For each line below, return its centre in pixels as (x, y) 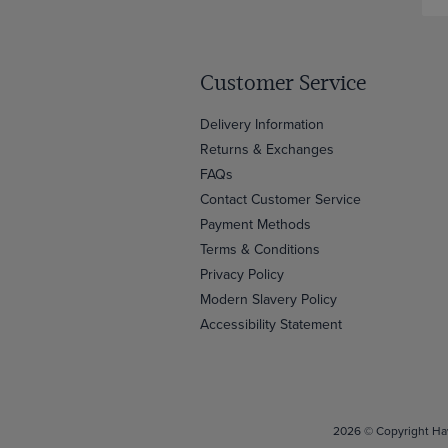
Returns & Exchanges (267, 149)
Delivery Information (262, 124)
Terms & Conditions (260, 249)
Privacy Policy (242, 274)
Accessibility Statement (271, 324)
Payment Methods (255, 224)
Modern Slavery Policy (268, 299)
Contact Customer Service (280, 199)
